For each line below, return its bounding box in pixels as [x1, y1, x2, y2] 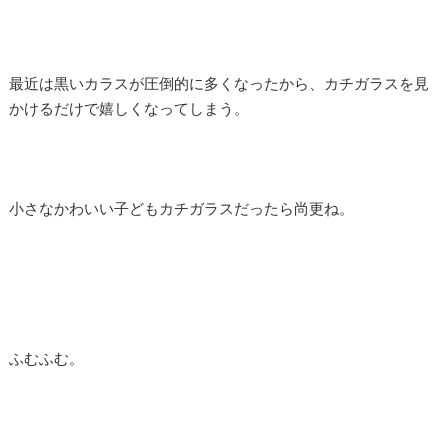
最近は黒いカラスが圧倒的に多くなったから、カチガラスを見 [9, 74, 429, 92]
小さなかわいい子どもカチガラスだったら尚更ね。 [9, 199, 354, 217]
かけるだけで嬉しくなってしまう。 [9, 99, 249, 117]
